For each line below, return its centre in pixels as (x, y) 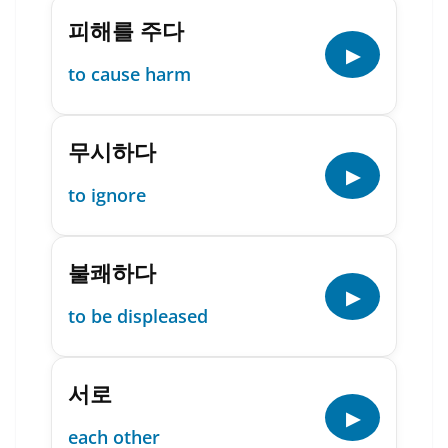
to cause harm (129, 74)
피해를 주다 (126, 30)
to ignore (107, 195)
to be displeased (138, 316)
